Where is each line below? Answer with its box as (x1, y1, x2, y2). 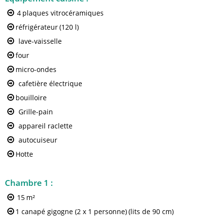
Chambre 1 (5, 177, 51, 188)
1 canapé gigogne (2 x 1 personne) (16, 206, 127, 216)
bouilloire (16, 92, 47, 102)
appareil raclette (18, 121, 73, 130)
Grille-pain (18, 107, 53, 116)
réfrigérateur (16, 22, 58, 32)
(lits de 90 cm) (128, 206, 174, 216)
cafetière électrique (18, 78, 82, 88)
